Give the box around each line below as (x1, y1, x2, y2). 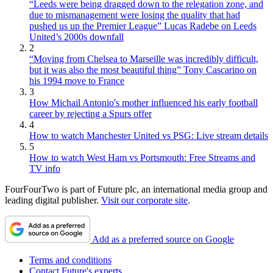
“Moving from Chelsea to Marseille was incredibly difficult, (29, 54, 258, 65)
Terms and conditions (29, 255, 112, 266)
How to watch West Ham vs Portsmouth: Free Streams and (29, 152, 255, 163)
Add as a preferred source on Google (92, 234, 234, 245)
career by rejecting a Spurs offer (29, 108, 152, 119)
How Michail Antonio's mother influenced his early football (29, 97, 258, 108)
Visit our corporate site (101, 195, 188, 206)
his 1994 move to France (29, 76, 124, 87)
